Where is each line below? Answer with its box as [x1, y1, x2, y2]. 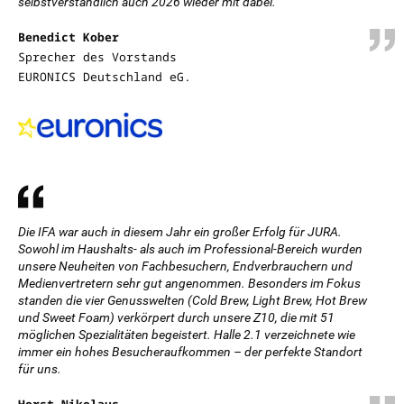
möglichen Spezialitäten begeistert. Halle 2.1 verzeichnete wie [18, 327, 355, 342]
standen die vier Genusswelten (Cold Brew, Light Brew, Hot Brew [18, 293, 367, 308]
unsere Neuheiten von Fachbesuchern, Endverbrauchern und [18, 259, 353, 273]
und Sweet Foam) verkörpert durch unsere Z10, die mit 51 [18, 310, 335, 325]
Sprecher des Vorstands [18, 49, 177, 65]
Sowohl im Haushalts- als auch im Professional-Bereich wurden [18, 242, 363, 256]
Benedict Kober [18, 29, 119, 45]
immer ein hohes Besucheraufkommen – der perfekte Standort [18, 344, 363, 359]
